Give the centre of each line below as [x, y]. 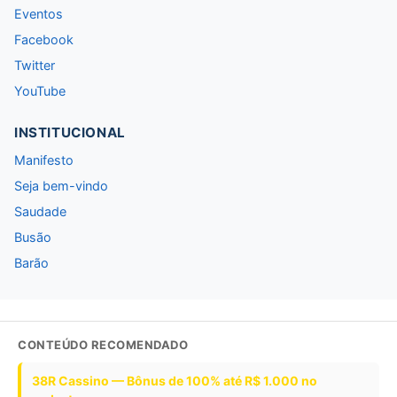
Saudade [40, 212]
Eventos [39, 14]
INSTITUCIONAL [70, 133]
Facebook [44, 40]
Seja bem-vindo [61, 186]
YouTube [40, 91]
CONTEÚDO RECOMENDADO [103, 345]
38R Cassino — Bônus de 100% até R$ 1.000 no [175, 381]
